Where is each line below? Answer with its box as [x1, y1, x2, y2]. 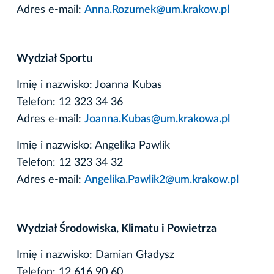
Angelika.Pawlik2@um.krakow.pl [84, 174, 239, 185]
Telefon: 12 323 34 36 [17, 96, 123, 108]
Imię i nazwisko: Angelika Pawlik [17, 139, 170, 151]
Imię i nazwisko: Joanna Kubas [17, 79, 162, 91]
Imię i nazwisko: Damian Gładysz [17, 249, 174, 261]
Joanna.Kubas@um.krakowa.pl [84, 113, 230, 125]
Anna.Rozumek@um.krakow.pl [84, 4, 229, 15]
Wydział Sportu [17, 53, 92, 64]
